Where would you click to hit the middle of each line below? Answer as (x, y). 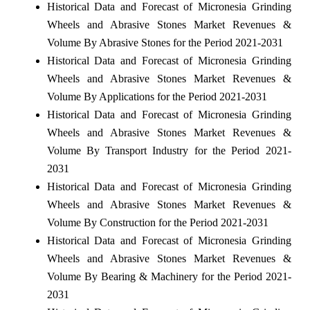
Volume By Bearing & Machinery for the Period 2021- (169, 276)
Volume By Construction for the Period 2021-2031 (157, 222)
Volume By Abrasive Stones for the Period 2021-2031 (165, 42)
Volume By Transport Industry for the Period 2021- (169, 150)
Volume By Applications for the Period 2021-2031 (157, 96)
